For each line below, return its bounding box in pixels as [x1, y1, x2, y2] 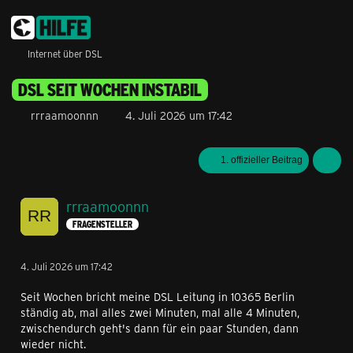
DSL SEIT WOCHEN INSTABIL [18, 79, 202, 101]
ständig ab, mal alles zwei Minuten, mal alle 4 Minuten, [20, 305, 299, 320]
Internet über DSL [28, 47, 102, 60]
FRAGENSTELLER [72, 218, 132, 231]
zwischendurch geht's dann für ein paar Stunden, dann [20, 321, 299, 336]
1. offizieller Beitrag [221, 154, 303, 165]
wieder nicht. [20, 336, 86, 351]
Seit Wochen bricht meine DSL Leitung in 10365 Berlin [20, 289, 295, 304]
